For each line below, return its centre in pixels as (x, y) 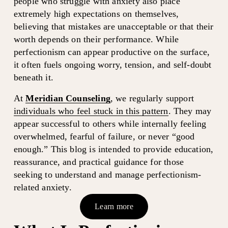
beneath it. (33, 77)
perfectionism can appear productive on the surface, (112, 52)
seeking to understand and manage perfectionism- (107, 174)
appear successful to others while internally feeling (110, 123)
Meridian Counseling (68, 98)
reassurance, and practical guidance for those (99, 162)
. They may (190, 111)
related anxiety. (42, 187)
